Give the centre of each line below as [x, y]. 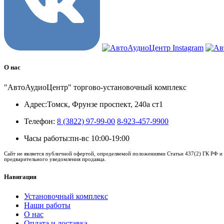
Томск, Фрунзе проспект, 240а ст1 [105, 104]
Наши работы [47, 205]
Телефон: [39, 121]
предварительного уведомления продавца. [55, 159]
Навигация [20, 176]
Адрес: [35, 104]
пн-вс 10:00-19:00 [100, 138]
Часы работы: [47, 138]
